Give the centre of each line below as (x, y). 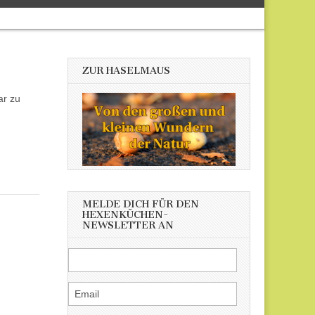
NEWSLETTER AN (128, 226)
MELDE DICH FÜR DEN (141, 205)
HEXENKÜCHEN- (126, 215)
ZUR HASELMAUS (126, 71)
